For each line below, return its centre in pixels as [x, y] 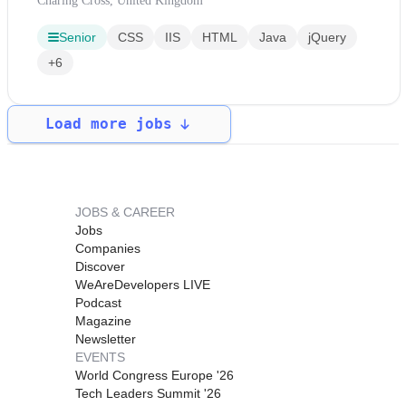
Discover [100, 266]
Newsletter [106, 338]
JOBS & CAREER [125, 212]
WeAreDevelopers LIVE [143, 284]
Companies [108, 248]
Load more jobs [108, 123]
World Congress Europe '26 [155, 375]
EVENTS [100, 357]
